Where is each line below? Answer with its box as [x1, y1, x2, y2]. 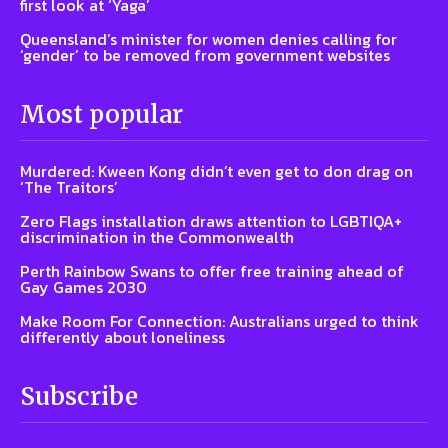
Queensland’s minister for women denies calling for [20, 26, 397, 51]
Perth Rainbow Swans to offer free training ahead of [20, 258, 404, 283]
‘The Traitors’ [20, 174, 118, 199]
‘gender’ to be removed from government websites [20, 42, 390, 67]
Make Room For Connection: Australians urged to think [20, 308, 419, 333]
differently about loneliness [20, 324, 225, 349]
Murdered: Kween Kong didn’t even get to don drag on [20, 158, 413, 183]
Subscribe [20, 380, 138, 412]
